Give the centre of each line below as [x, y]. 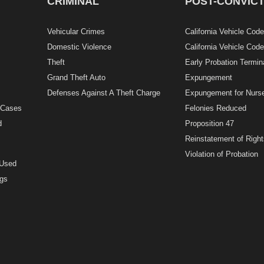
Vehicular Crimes [76, 32]
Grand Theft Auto [77, 78]
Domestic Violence [80, 47]
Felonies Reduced [215, 108]
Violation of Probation [221, 154]
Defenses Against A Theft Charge [104, 93]
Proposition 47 [209, 124]
